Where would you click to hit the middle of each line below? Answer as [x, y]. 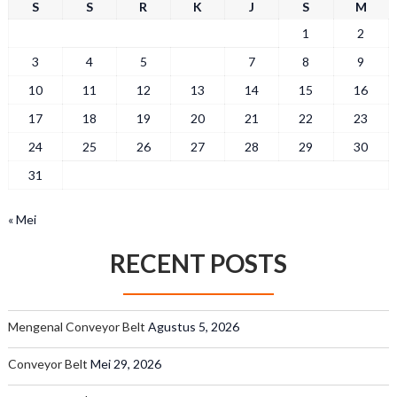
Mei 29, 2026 [125, 364]
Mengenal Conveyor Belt [76, 327]
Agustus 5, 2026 [193, 327]
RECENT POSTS [198, 263]
